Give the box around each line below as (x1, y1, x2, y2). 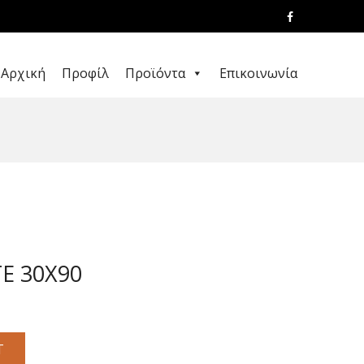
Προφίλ (62, 64, 109, 82)
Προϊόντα (125, 64, 185, 82)
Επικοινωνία (219, 64, 297, 82)
